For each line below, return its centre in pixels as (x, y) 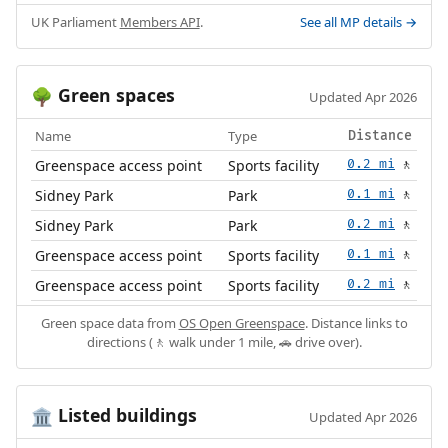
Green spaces (113, 95)
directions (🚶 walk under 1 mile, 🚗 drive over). (224, 342)
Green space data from (109, 323)
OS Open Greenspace (241, 323)
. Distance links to (356, 323)
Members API (159, 22)
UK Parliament (75, 22)
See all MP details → (359, 22)
